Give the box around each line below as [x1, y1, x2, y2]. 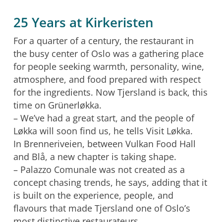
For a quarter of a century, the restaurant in [13, 34, 194, 47]
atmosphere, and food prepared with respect [13, 73, 201, 85]
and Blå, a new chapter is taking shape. [13, 150, 176, 163]
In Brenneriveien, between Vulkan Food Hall [13, 137, 196, 150]
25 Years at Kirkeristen [13, 13, 154, 31]
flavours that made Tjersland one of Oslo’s [13, 202, 190, 214]
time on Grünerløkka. [13, 99, 102, 111]
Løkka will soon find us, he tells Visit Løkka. [13, 124, 193, 137]
